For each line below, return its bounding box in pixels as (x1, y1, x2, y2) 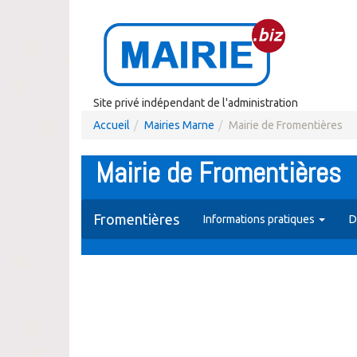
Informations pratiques (203, 213, 317, 226)
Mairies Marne (144, 119, 214, 131)
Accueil (93, 119, 130, 131)
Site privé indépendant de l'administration (93, 96, 298, 109)
